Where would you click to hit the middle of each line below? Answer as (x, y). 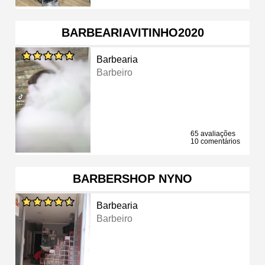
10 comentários (215, 141)
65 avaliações (213, 133)
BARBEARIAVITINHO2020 (132, 32)
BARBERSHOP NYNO (132, 178)
